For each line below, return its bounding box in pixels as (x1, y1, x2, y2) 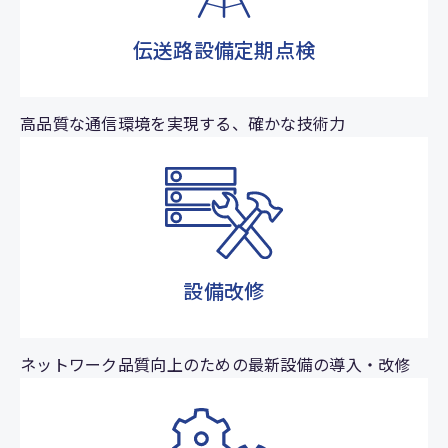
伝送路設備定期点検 (132, 34, 316, 64)
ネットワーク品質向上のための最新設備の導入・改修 (20, 352, 411, 377)
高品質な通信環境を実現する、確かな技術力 (20, 110, 346, 135)
